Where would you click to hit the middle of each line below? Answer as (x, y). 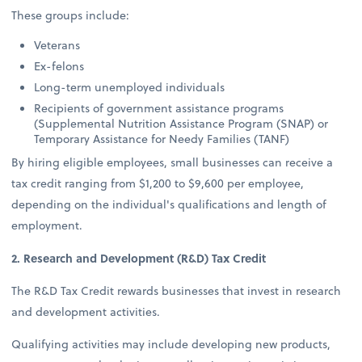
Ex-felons (59, 66)
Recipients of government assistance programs (159, 108)
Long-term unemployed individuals (130, 87)
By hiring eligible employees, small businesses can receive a (173, 162)
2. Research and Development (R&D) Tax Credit (139, 258)
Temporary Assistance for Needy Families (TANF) (162, 139)
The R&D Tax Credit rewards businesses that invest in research (177, 290)
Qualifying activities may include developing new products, (171, 343)
